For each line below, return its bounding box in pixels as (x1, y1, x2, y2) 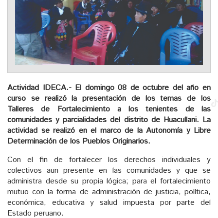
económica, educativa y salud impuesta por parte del (7, 197, 211, 208)
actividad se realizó (7, 125, 79, 136)
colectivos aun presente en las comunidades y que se (7, 164, 211, 176)
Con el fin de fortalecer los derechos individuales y (7, 154, 211, 165)
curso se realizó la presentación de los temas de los (7, 92, 211, 104)
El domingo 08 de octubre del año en (75, 82, 211, 93)
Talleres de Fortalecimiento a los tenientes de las (7, 103, 211, 115)
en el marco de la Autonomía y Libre (78, 125, 211, 136)
